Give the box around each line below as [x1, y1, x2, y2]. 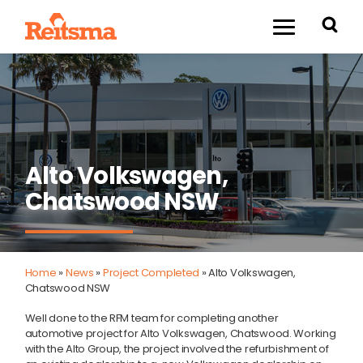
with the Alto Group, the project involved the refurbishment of [24, 340, 329, 357]
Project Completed [102, 264, 200, 280]
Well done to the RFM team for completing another [24, 310, 279, 326]
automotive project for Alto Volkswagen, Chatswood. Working [24, 325, 336, 341]
